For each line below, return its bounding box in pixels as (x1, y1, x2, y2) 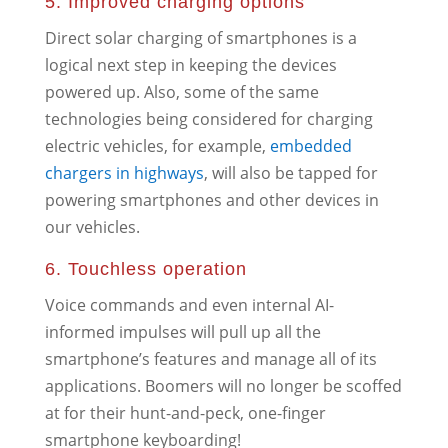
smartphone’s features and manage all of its (44, 347, 377, 370)
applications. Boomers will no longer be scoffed (44, 374, 402, 397)
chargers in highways (44, 161, 204, 184)
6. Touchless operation (44, 258, 247, 279)
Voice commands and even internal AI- (44, 293, 334, 316)
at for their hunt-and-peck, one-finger (44, 401, 326, 424)
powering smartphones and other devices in (44, 188, 379, 211)
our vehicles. (44, 215, 140, 238)
